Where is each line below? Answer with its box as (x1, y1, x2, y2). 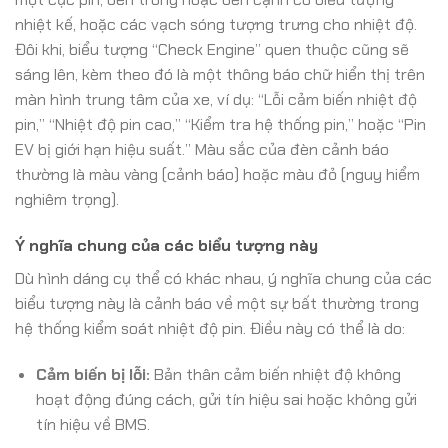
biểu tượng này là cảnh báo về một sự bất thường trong (15, 292, 419, 314)
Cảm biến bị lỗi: (35, 363, 150, 385)
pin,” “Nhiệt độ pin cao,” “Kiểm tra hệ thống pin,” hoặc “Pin (15, 113, 426, 135)
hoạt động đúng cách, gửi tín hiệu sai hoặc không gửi (35, 388, 417, 410)
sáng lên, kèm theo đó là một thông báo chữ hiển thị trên (15, 63, 425, 85)
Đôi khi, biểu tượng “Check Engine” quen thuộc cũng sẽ (15, 38, 409, 60)
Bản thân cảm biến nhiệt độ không (149, 363, 401, 385)
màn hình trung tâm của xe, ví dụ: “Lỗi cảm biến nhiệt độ (15, 88, 417, 110)
